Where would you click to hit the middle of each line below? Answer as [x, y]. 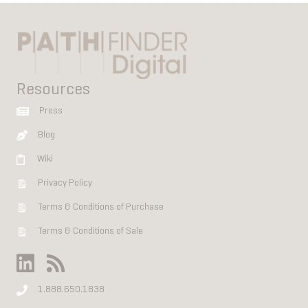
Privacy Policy [65, 183]
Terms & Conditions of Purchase [101, 207]
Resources [53, 90]
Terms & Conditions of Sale [90, 231]
